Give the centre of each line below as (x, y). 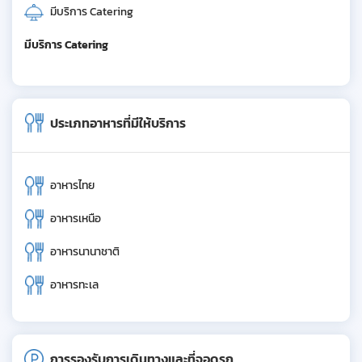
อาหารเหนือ (76, 219)
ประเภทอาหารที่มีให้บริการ (118, 123)
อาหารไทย (72, 185)
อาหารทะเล (74, 285)
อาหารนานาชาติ (85, 252)
